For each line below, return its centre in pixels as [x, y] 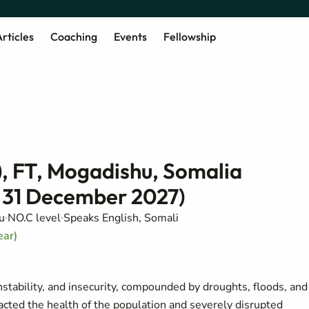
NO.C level [34, 218]
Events [130, 36]
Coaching [73, 36]
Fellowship [189, 36]
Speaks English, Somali [121, 218]
